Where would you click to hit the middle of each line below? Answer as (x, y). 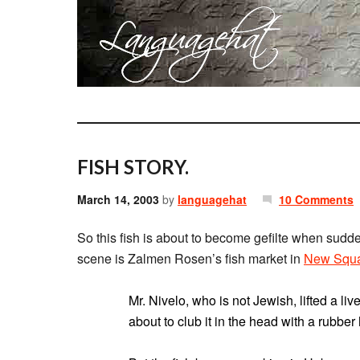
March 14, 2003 (118, 199)
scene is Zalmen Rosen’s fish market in (190, 258)
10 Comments (316, 199)
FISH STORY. (133, 167)
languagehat (212, 199)
